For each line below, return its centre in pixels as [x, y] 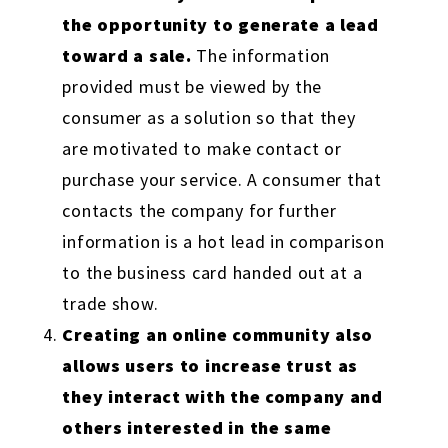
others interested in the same [197, 427]
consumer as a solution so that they [209, 117]
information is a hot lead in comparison [223, 241]
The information [261, 55]
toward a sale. [127, 55]
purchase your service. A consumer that [222, 179]
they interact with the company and [222, 396]
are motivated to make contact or [202, 148]
